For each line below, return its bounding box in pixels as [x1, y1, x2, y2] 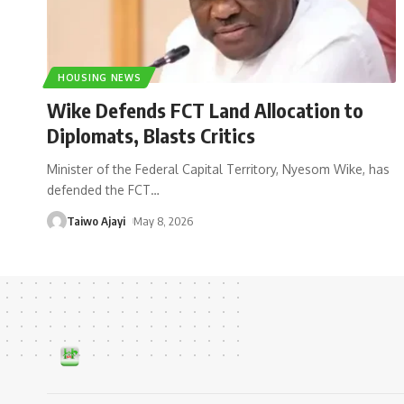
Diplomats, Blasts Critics [47, 122, 255, 148]
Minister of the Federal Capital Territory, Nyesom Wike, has [47, 161, 390, 177]
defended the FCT [47, 181, 151, 197]
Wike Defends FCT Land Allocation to [47, 96, 363, 123]
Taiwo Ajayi [67, 213, 125, 228]
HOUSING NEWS [58, 71, 142, 83]
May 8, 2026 [133, 213, 193, 228]
